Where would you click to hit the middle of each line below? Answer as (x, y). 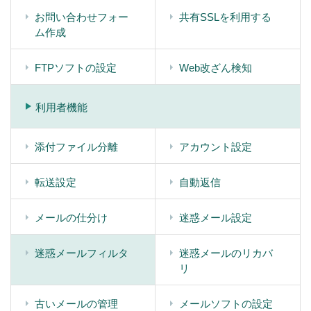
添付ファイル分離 (76, 146)
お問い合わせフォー (82, 17)
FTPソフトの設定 (76, 67)
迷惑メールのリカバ (226, 253)
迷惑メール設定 (216, 217)
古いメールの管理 (76, 303)
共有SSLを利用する (225, 17)
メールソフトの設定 (226, 303)
